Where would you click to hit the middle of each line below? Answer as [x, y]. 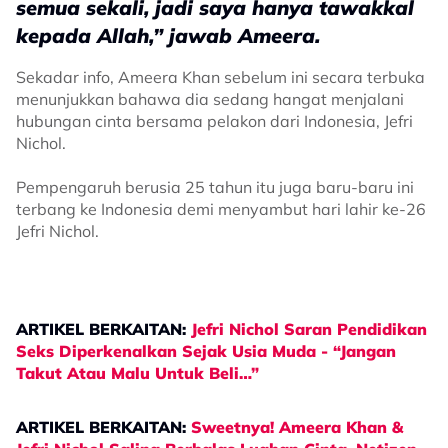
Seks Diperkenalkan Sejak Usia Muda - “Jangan [206, 351]
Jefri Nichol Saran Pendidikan [309, 329]
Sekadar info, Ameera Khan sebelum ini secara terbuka [220, 77]
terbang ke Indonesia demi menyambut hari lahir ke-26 [221, 209]
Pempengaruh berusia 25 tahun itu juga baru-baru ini [215, 187]
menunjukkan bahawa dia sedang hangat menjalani [210, 99]
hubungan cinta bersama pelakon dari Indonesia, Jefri [214, 121]
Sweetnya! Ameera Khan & [297, 427]
